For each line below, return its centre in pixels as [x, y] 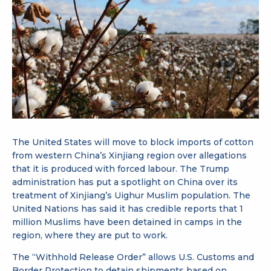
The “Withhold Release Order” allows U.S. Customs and [133, 257]
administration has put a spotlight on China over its [125, 182]
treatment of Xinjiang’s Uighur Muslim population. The [131, 195]
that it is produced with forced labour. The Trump [121, 168]
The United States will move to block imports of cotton [133, 142]
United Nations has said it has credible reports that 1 [128, 208]
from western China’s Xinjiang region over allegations [129, 155]
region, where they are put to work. [90, 235]
